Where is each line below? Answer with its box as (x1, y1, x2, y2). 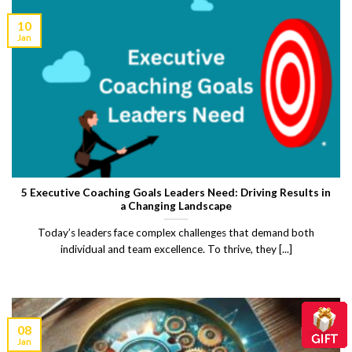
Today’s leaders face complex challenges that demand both (38, 226, 314, 240)
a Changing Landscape (120, 199, 232, 212)
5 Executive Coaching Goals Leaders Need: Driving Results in (21, 185, 331, 199)
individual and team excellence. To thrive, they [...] (60, 243, 292, 256)
